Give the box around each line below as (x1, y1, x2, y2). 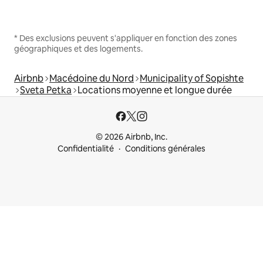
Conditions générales (125, 143, 205, 154)
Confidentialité (58, 143, 114, 154)
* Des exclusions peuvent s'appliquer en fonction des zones (14, 32, 237, 43)
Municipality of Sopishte (140, 72, 244, 85)
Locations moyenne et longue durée (77, 83, 232, 96)
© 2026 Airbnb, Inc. (96, 131, 167, 142)
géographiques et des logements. (14, 43, 143, 54)
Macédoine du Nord (49, 72, 134, 85)
